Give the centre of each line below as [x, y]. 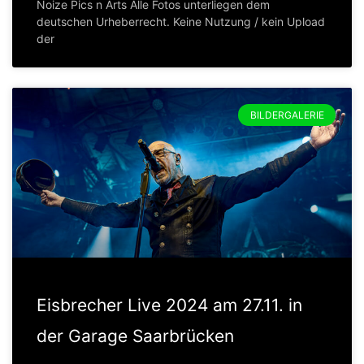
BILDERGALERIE [287, 115]
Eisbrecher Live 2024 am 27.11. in [169, 305]
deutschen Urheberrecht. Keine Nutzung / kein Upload [181, 22]
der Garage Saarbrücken [135, 336]
